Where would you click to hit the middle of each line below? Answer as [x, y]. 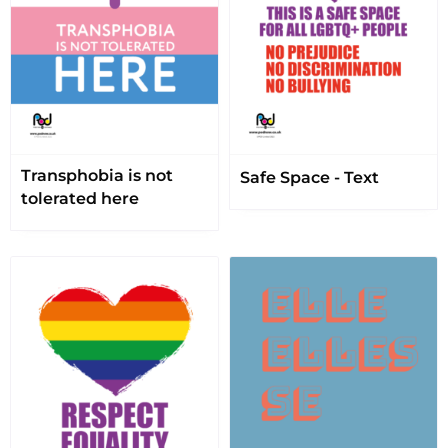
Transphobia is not [97, 175]
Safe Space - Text [309, 177]
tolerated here [80, 198]
